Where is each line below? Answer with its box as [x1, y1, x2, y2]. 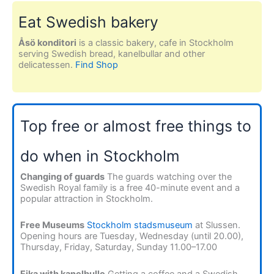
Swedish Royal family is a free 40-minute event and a [20, 182, 240, 193]
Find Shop [75, 59, 118, 71]
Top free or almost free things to [20, 116, 251, 135]
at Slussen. [193, 220, 240, 231]
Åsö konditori [18, 37, 76, 49]
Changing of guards [20, 171, 105, 182]
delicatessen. [18, 59, 75, 71]
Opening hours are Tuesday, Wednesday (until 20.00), [20, 231, 243, 242]
